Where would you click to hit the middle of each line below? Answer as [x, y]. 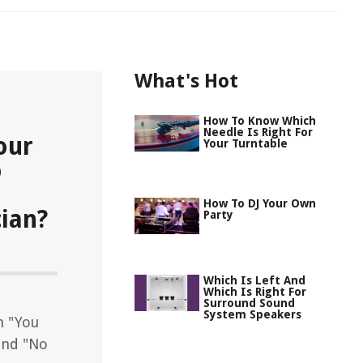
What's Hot [186, 81]
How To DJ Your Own [260, 203]
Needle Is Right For [258, 132]
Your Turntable [246, 143]
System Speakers [252, 314]
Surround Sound [249, 303]
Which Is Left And [254, 280]
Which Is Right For [255, 292]
